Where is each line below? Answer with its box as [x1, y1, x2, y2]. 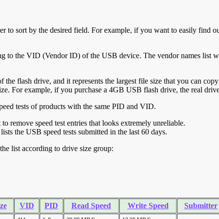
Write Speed [127, 201, 169, 210]
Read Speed [71, 201, 111, 210]
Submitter [184, 201, 218, 210]
